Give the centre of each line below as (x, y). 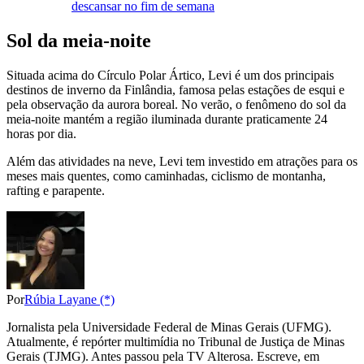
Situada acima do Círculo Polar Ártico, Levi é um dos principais (170, 75)
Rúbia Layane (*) (69, 299)
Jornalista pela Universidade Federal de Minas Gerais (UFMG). (169, 327)
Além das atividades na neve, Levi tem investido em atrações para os (182, 161)
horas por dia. (41, 133)
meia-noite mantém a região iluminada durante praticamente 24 (167, 119)
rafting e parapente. (56, 190)
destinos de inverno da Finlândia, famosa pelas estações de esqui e (175, 89)
